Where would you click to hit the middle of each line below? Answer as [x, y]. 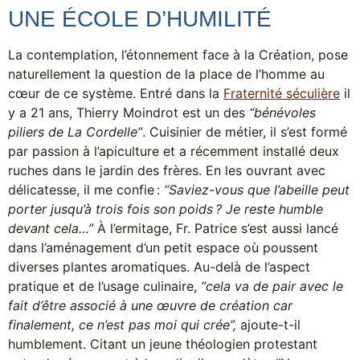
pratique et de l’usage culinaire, [104, 286]
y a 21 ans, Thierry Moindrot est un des [129, 112]
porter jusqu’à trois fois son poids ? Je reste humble [166, 209]
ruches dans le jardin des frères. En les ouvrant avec [167, 170]
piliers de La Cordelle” [75, 131]
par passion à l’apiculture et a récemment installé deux [174, 151]
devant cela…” [51, 228]
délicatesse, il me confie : [86, 189]
